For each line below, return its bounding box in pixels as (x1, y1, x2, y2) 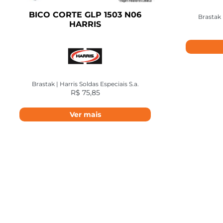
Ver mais (69, 110, 101, 119)
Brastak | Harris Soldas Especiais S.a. (31, 80, 139, 88)
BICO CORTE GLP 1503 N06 (29, 10, 141, 20)
